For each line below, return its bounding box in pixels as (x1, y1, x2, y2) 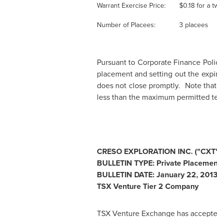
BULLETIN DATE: (96, 169, 156, 180)
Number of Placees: (96, 20, 157, 30)
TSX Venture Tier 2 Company (96, 181, 199, 192)
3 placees (179, 20, 208, 30)
